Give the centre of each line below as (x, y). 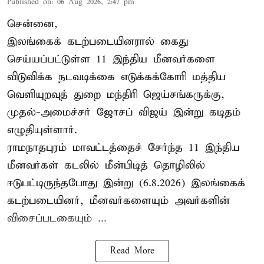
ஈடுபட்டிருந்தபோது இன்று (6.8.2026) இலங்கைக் (126, 183)
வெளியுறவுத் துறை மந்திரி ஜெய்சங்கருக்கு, (116, 94)
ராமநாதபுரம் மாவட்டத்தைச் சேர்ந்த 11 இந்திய (123, 147)
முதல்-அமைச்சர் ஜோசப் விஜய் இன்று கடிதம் (124, 112)
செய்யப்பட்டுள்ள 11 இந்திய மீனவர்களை (111, 59)
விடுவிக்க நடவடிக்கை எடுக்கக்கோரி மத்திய (116, 77)
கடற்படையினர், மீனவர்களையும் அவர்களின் (118, 200)
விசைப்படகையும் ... (57, 218)
